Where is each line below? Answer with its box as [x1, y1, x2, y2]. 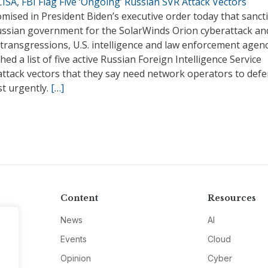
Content [60, 193, 98, 204]
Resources [208, 193, 257, 204]
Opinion [60, 253, 91, 264]
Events [60, 234, 87, 245]
